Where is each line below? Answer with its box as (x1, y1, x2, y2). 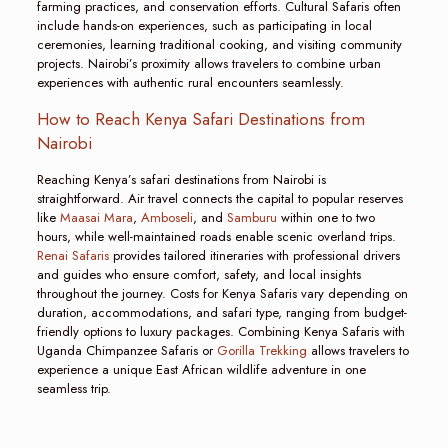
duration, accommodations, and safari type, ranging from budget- (36, 302, 407, 322)
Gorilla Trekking (216, 340, 307, 360)
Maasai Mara (59, 207, 133, 227)
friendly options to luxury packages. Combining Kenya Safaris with (36, 321, 405, 341)
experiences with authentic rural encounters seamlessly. (36, 72, 344, 92)
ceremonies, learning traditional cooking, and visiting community (36, 34, 402, 54)
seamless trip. (36, 378, 111, 398)
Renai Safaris (36, 245, 109, 265)
